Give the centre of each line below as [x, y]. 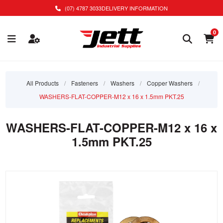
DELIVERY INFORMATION [135, 8]
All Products [42, 83]
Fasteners [84, 83]
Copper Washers [169, 83]
